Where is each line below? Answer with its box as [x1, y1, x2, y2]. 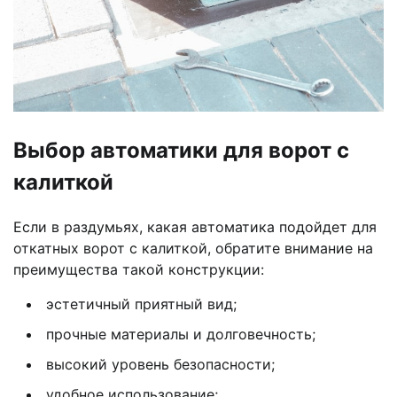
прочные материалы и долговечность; [46, 324, 315, 343]
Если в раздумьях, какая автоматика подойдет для [13, 217, 377, 236]
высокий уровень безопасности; [46, 354, 275, 373]
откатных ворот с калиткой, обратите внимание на [13, 238, 373, 257]
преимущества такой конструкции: [13, 260, 264, 278]
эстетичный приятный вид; [46, 294, 237, 313]
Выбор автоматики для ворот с [13, 136, 349, 163]
